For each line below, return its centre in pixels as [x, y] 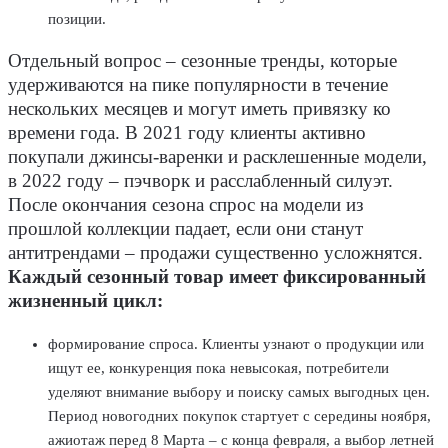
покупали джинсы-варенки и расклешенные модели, [217, 157]
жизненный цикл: [85, 301]
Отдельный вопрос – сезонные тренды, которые [202, 61]
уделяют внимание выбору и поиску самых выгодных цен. [239, 391]
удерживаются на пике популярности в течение [198, 85]
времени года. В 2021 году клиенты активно [187, 133]
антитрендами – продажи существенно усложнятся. [215, 253]
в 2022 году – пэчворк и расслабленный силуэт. [200, 181]
